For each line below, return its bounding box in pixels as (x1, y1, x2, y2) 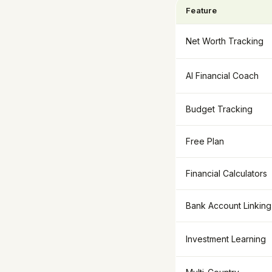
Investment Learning (186, 234, 266, 244)
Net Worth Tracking (186, 36, 263, 46)
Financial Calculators (186, 168, 267, 178)
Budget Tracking (186, 104, 253, 114)
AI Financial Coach (186, 70, 259, 81)
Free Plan (186, 136, 224, 146)
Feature (186, 5, 217, 15)
